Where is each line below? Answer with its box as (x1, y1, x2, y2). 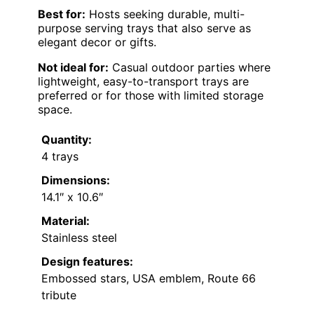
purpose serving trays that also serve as (38, 20, 251, 35)
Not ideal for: (38, 60, 109, 74)
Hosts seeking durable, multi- (86, 6, 245, 21)
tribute (41, 287, 76, 302)
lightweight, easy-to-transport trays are (38, 74, 249, 88)
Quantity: (41, 132, 92, 146)
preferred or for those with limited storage (38, 88, 264, 102)
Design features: (41, 254, 133, 268)
